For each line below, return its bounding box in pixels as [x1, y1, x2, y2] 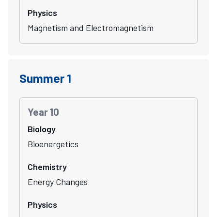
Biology [28, 123, 56, 134]
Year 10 [28, 105, 59, 118]
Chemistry [28, 161, 67, 172]
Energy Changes [28, 176, 88, 187]
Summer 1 [19, 70, 71, 85]
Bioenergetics [28, 138, 78, 149]
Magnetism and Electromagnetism [28, 22, 154, 33]
